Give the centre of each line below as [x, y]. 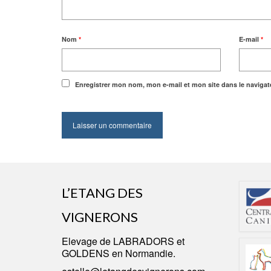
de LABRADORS [137, 241]
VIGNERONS [100, 217]
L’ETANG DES [102, 193]
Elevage [81, 241]
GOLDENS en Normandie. [119, 253]
